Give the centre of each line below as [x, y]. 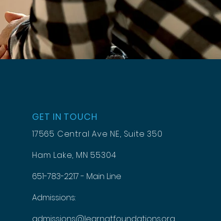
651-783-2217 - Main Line [77, 176]
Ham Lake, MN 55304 [74, 155]
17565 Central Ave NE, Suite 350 [97, 134]
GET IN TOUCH [65, 116]
